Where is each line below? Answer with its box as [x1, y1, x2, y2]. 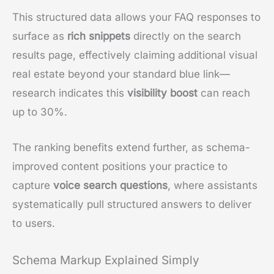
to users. [12, 217, 55, 230]
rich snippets [67, 29, 130, 42]
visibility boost [127, 86, 198, 99]
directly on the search [130, 29, 241, 42]
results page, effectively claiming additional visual [12, 48, 257, 61]
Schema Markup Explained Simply [12, 253, 199, 268]
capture [12, 179, 53, 192]
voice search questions [53, 179, 168, 192]
